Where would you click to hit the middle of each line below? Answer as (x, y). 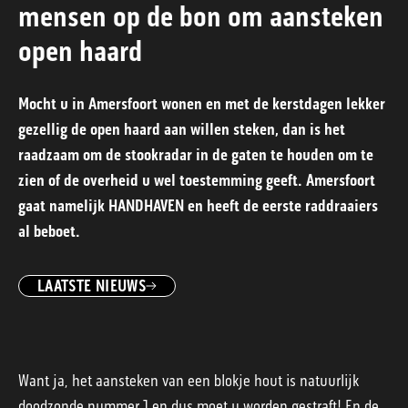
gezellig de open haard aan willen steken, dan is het (182, 129)
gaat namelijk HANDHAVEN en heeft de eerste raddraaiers (198, 205)
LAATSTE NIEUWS (92, 286)
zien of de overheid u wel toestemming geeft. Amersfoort (197, 180)
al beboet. (51, 231)
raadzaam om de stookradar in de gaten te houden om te (196, 154)
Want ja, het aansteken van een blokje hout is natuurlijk (189, 380)
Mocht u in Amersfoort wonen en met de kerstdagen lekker (202, 103)
